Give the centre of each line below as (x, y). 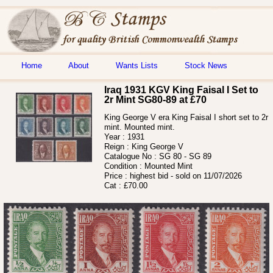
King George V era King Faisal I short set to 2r (186, 117)
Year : (116, 136)
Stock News (206, 66)
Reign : (118, 146)
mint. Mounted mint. (140, 127)
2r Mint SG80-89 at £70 (155, 100)
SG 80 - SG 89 (185, 156)
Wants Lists (137, 66)
